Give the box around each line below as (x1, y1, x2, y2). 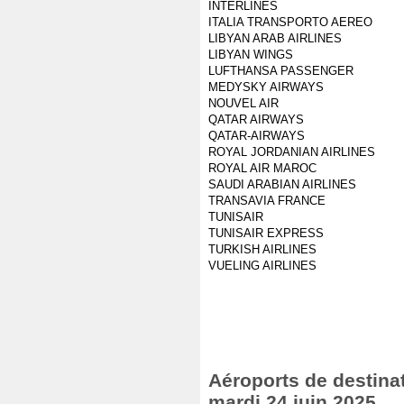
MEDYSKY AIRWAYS (208, 80, 324, 94)
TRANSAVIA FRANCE (208, 194, 326, 207)
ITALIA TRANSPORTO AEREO (208, 15, 372, 29)
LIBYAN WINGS (208, 48, 293, 61)
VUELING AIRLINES (208, 259, 317, 272)
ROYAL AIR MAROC (208, 161, 317, 175)
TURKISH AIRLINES (208, 243, 317, 256)
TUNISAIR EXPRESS (208, 226, 324, 240)
